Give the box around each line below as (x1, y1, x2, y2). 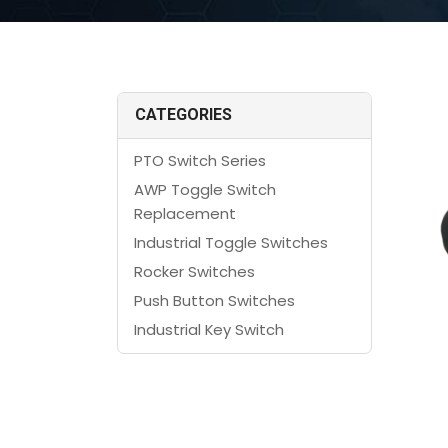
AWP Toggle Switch (133, 179, 276, 201)
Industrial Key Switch (133, 319, 284, 341)
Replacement (133, 203, 236, 225)
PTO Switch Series (133, 150, 266, 172)
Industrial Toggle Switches (133, 232, 328, 254)
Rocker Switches (133, 261, 255, 283)
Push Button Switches (133, 290, 295, 312)
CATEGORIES (135, 105, 233, 125)
